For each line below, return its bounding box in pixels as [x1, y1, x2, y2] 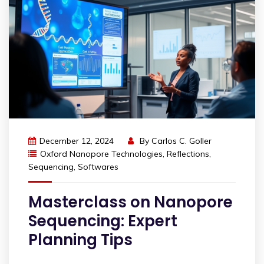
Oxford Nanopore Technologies [40, 148, 163, 160]
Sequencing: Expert [28, 210, 177, 232]
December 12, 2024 [39, 136, 114, 147]
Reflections [167, 148, 209, 160]
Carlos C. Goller [151, 136, 212, 147]
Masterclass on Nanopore [28, 192, 233, 213]
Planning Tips [28, 229, 133, 251]
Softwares [78, 161, 118, 173]
